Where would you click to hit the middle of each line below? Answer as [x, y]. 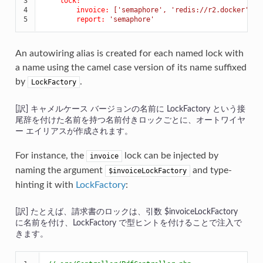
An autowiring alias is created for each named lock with [129, 53]
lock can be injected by [170, 155]
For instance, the [50, 155]
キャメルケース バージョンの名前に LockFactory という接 [138, 109]
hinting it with [45, 185]
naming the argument [60, 170]
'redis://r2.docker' [210, 10]
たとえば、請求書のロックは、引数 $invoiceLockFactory [134, 211]
